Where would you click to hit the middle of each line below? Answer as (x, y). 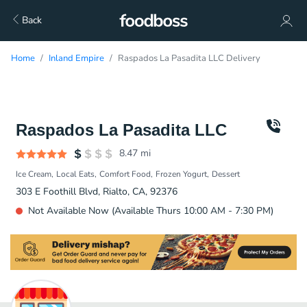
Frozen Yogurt (181, 174)
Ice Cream (34, 174)
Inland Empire (76, 58)
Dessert (226, 174)
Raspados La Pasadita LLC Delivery (189, 58)
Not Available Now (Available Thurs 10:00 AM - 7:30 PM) (151, 211)
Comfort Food (125, 174)
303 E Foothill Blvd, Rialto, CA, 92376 (97, 192)
